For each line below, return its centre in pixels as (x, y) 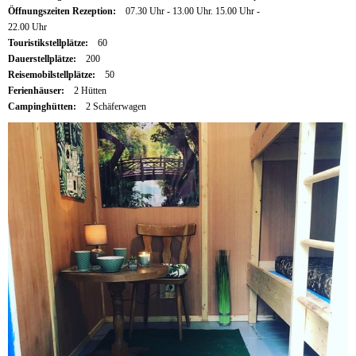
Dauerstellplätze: (43, 58)
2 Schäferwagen (116, 106)
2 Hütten (90, 90)
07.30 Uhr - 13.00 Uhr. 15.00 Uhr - (192, 11)
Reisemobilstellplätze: (53, 74)
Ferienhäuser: (37, 90)
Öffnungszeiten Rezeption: (63, 11)
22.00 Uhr (27, 27)
